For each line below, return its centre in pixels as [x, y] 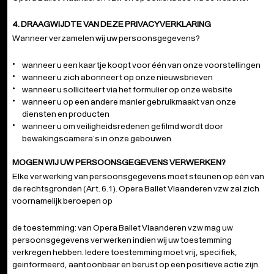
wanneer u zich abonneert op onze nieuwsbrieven [117, 77]
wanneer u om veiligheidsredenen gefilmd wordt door [123, 126]
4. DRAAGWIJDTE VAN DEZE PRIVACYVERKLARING [112, 24]
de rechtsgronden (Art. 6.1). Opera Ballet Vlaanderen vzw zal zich [136, 188]
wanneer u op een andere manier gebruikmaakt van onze [129, 102]
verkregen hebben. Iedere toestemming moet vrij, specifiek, [125, 252]
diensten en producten [66, 114]
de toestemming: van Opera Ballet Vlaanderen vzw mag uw [123, 228]
